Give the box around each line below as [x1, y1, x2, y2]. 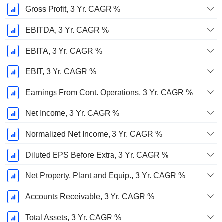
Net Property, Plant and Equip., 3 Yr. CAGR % [25, 171, 185, 180]
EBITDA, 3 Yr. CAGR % [25, 26, 109, 35]
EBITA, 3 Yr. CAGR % [25, 47, 102, 55]
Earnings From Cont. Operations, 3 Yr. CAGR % [25, 88, 193, 97]
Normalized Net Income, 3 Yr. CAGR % [25, 130, 162, 139]
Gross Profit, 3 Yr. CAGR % [25, 5, 120, 14]
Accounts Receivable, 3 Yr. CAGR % [25, 192, 154, 201]
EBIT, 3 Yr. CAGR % [25, 67, 96, 76]
